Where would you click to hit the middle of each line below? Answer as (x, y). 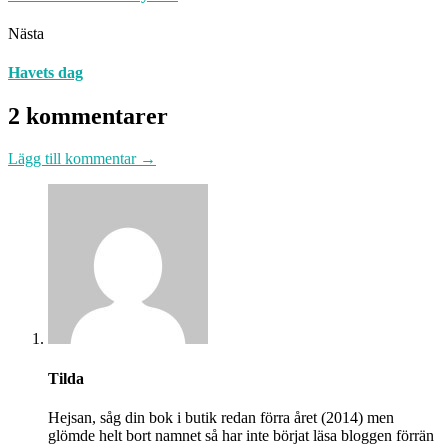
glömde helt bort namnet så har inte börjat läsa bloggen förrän (241, 435)
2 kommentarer (88, 116)
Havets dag (45, 73)
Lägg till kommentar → (82, 159)
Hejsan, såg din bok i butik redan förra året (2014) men (221, 417)
